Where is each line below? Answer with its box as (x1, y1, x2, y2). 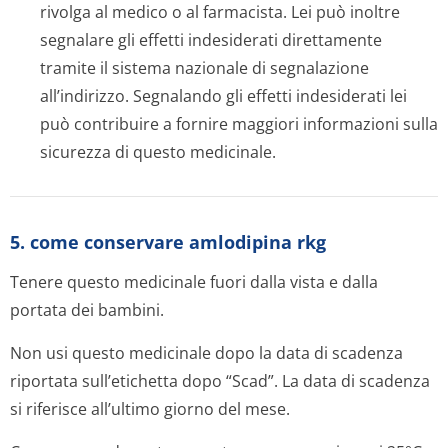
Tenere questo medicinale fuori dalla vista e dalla (10, 271, 378, 293)
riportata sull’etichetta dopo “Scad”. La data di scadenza (10, 370, 430, 392)
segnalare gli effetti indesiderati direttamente (40, 29, 382, 51)
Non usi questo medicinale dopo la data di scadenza (10, 342, 403, 364)
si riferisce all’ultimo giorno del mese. (10, 398, 290, 420)
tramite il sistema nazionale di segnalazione (40, 57, 369, 79)
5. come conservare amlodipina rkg (10, 230, 326, 254)
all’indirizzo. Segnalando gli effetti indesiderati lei (40, 85, 407, 107)
